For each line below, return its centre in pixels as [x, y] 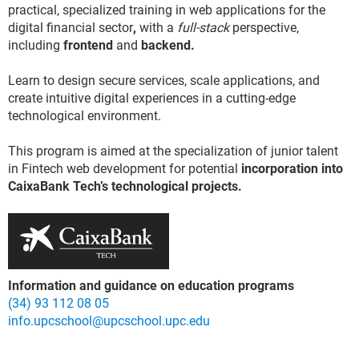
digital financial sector [71, 28]
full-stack [203, 28]
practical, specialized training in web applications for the [167, 10]
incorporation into [290, 169]
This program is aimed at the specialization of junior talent [173, 151]
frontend [90, 45]
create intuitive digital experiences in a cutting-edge [152, 98]
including [34, 45]
